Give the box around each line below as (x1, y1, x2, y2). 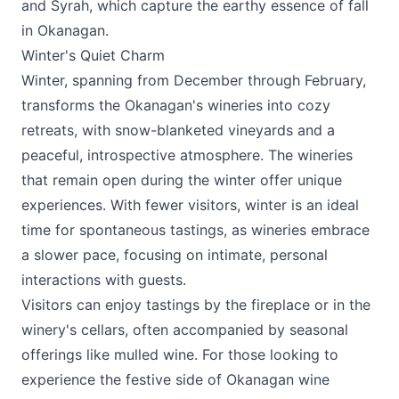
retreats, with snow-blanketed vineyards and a (21, 121, 335, 139)
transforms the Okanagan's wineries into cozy (21, 96, 330, 114)
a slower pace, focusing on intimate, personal (21, 246, 328, 264)
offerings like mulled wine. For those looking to (21, 346, 338, 363)
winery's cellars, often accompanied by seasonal (21, 321, 348, 338)
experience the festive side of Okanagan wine (21, 370, 330, 388)
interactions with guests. (21, 271, 186, 289)
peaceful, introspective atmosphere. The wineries (21, 146, 353, 164)
